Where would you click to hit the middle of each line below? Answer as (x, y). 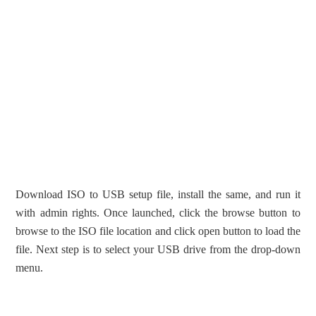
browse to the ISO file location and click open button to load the (158, 231)
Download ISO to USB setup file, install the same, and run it (158, 194)
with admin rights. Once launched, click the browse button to (158, 213)
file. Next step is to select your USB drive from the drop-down (158, 249)
